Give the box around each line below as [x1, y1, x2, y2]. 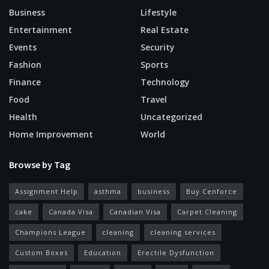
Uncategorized [141, 111, 202, 123]
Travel [141, 94, 167, 106]
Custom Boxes [15, 248, 68, 258]
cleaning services [150, 228, 216, 237]
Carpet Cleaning [177, 207, 237, 217]
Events [9, 41, 37, 53]
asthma [94, 187, 121, 196]
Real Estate [141, 24, 189, 36]
